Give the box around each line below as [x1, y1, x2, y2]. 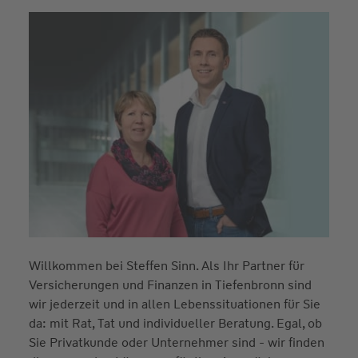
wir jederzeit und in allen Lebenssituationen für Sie [28, 295, 320, 312]
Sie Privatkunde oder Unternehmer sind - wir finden [28, 333, 324, 351]
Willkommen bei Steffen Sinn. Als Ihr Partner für [28, 257, 304, 274]
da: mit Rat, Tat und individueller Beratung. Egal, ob [28, 314, 322, 332]
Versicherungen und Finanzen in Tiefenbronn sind [28, 276, 312, 293]
